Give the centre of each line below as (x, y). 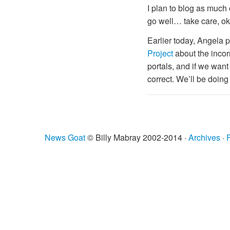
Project (160, 53)
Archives (204, 137)
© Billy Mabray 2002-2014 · (137, 137)
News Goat (65, 137)
